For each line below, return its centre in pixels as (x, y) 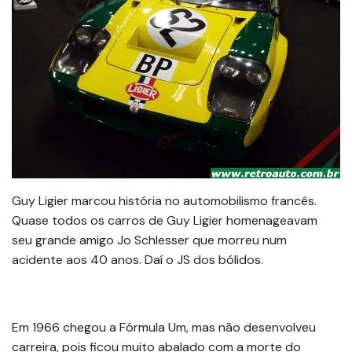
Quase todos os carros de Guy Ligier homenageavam (165, 220)
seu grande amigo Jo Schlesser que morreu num (149, 240)
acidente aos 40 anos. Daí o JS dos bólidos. (137, 259)
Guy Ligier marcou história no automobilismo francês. (164, 200)
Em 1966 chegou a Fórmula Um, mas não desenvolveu (164, 327)
